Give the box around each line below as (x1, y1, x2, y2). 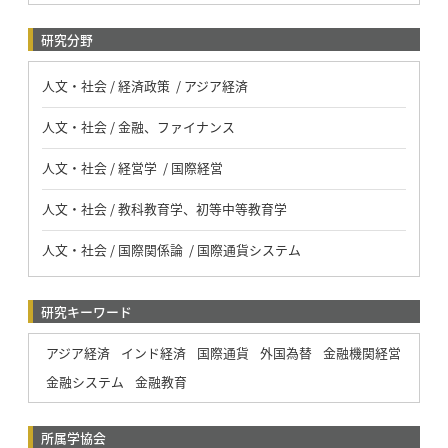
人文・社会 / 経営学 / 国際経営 (41, 157, 223, 177)
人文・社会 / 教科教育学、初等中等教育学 (41, 198, 287, 218)
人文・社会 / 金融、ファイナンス (41, 116, 235, 136)
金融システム (45, 371, 124, 391)
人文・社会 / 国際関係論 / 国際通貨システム (41, 239, 301, 259)
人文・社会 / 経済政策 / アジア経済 (41, 75, 248, 95)
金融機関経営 (322, 342, 401, 362)
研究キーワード (40, 301, 132, 321)
